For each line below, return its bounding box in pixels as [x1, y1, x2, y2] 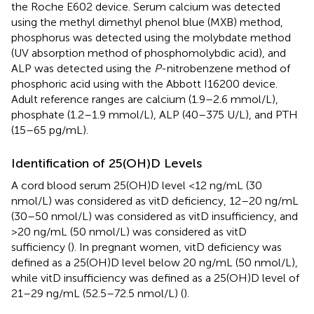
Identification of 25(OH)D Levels [11, 155, 202, 171]
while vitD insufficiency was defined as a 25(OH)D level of [11, 271, 299, 285]
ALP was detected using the [11, 61, 154, 75]
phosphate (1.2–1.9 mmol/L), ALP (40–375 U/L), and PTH [11, 107, 298, 121]
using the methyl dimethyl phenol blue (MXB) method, [11, 15, 283, 29]
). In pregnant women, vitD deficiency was [71, 240, 282, 254]
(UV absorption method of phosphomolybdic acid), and [11, 46, 286, 60]
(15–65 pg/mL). [11, 123, 88, 137]
